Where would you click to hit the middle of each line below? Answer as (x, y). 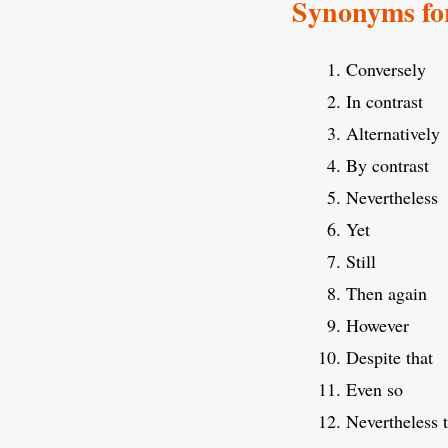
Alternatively (393, 133)
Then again (386, 293)
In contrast (384, 101)
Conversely (386, 69)
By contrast (387, 165)
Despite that (389, 357)
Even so (374, 389)
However (377, 325)
